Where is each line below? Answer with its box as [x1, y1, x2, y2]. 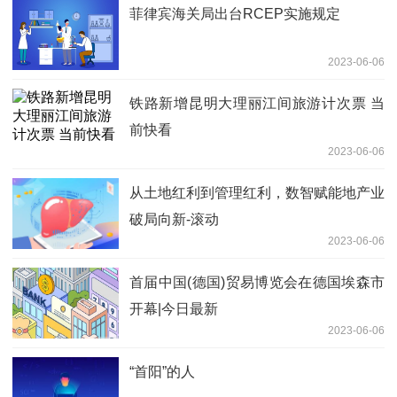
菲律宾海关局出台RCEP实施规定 [129, 6, 340, 22]
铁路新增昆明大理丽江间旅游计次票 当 [129, 96, 385, 112]
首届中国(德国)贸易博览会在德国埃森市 [129, 275, 385, 291]
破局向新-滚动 [129, 212, 219, 228]
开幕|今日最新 [129, 301, 218, 317]
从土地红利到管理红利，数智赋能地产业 [129, 185, 385, 201]
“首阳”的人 [129, 364, 195, 380]
